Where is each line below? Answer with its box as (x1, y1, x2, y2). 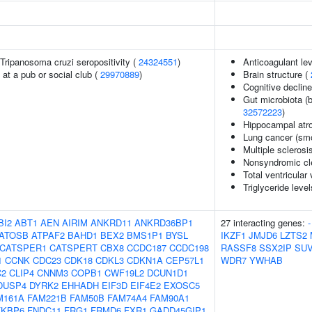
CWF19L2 (104, 266, 144, 279)
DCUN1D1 (147, 266, 188, 279)
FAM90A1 (150, 291, 189, 304)
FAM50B (70, 291, 104, 304)
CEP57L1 (166, 253, 204, 267)
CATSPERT (49, 241, 97, 254)
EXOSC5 (164, 279, 200, 292)
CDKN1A (127, 253, 163, 267)
